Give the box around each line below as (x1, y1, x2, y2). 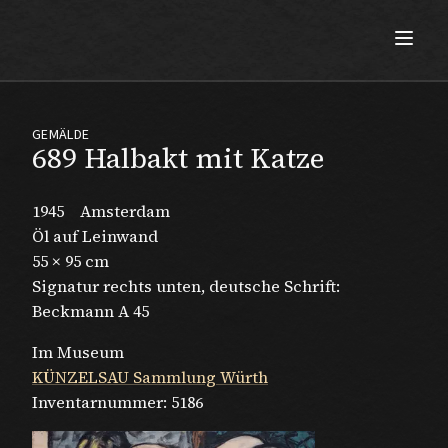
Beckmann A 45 (32, 300, 149, 322)
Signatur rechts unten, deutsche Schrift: (32, 275, 340, 297)
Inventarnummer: (32, 391, 171, 413)
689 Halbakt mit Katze (32, 139, 324, 177)
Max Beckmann (31, 11, 265, 55)
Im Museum (32, 341, 124, 363)
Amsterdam (80, 200, 170, 222)
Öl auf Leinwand (32, 225, 158, 247)
